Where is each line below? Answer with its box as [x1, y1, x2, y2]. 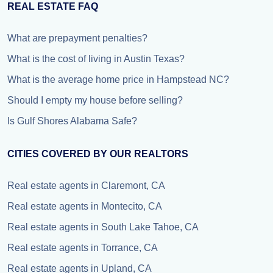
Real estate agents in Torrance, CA [7, 243, 158, 253]
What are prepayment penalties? [7, 33, 147, 43]
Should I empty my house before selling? [7, 95, 183, 105]
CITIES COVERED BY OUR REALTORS [7, 149, 188, 159]
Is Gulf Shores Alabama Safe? [7, 116, 137, 126]
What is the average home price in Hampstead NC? [7, 74, 229, 85]
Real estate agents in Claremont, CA [7, 180, 165, 191]
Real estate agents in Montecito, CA [7, 201, 162, 211]
